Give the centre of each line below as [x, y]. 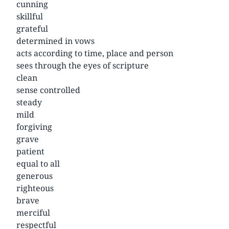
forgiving [34, 127]
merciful [33, 212]
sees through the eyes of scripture [83, 65]
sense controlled [48, 90]
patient [30, 151]
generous [35, 176]
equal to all [38, 163]
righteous [35, 188]
